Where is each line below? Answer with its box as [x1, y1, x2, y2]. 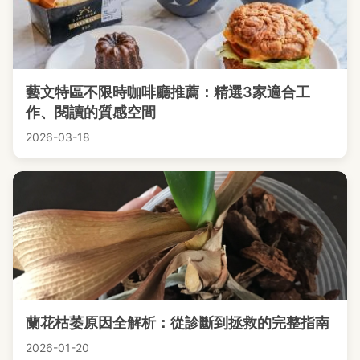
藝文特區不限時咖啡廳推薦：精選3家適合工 [26, 83, 310, 100]
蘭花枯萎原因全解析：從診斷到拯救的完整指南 [26, 313, 329, 331]
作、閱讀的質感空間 [26, 103, 156, 121]
